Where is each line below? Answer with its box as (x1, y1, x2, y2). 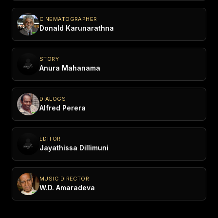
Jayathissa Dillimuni (39, 144, 109, 152)
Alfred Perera (39, 104, 86, 112)
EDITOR (39, 135, 61, 143)
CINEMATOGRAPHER (39, 16, 97, 23)
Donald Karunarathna (39, 24, 114, 33)
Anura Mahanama (39, 64, 100, 73)
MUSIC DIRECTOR (39, 175, 90, 182)
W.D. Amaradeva (39, 183, 95, 192)
